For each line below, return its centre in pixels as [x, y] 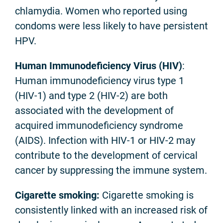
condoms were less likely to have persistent [111, 26]
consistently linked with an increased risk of [111, 210]
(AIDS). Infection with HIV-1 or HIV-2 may [105, 140]
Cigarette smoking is [147, 195]
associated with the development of [94, 110]
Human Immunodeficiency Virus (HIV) [99, 65]
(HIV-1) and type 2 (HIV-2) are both [91, 95]
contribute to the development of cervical [106, 155]
